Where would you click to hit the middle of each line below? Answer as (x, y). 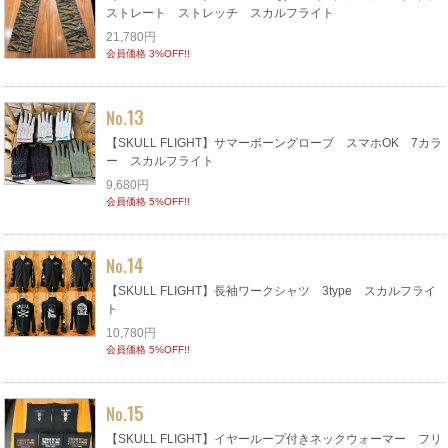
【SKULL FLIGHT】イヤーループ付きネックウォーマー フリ (274, 438)
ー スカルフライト (160, 160)
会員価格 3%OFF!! (148, 53)
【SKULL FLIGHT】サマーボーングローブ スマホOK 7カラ (274, 142)
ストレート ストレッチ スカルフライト (220, 12)
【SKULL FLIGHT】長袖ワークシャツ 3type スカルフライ (271, 290)
